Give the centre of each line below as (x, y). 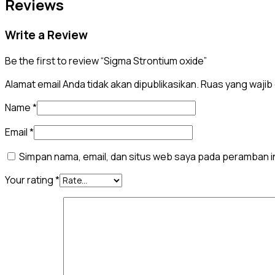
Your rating (30, 180)
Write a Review (46, 35)
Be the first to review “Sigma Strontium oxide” (106, 61)
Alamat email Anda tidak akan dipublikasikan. (102, 84)
